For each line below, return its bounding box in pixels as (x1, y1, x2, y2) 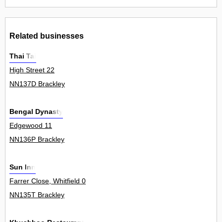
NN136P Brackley (9, 135, 64, 144)
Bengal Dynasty (9, 108, 63, 116)
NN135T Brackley (9, 191, 64, 199)
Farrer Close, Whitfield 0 (9, 177, 86, 185)
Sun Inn (9, 163, 36, 171)
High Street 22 (9, 66, 55, 74)
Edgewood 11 (9, 121, 52, 130)
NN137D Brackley (9, 80, 65, 88)
